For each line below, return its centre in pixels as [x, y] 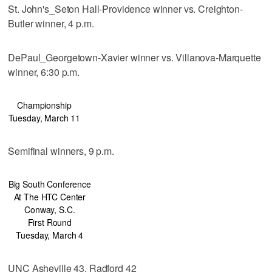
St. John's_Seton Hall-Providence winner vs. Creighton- [125, 8]
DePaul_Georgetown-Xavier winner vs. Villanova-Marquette [134, 57]
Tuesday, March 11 [44, 117]
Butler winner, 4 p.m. [51, 23]
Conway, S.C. [50, 209]
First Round [50, 222]
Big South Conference [49, 184]
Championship [44, 105]
